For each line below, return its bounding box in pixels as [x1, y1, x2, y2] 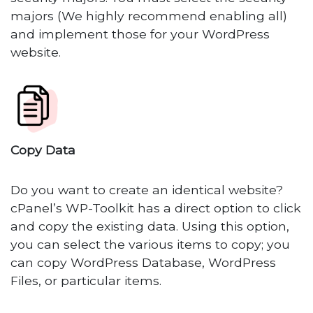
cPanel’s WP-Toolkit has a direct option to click [10, 200, 302, 215]
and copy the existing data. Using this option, [10, 218, 290, 233]
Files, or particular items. [10, 272, 162, 288]
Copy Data [10, 143, 76, 158]
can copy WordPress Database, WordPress [10, 254, 277, 270]
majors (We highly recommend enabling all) [10, 8, 288, 23]
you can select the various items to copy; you [10, 236, 291, 252]
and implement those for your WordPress [10, 26, 270, 41]
